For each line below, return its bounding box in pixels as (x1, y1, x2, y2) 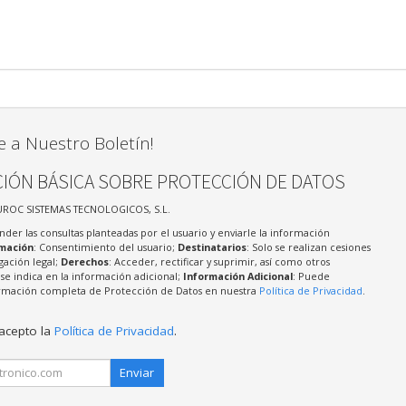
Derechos (60, 255, 109, 269)
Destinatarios (177, 240, 246, 255)
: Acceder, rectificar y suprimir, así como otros (108, 255, 330, 269)
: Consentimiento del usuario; (33, 240, 178, 255)
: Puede (292, 269, 330, 284)
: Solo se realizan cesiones (246, 240, 371, 255)
